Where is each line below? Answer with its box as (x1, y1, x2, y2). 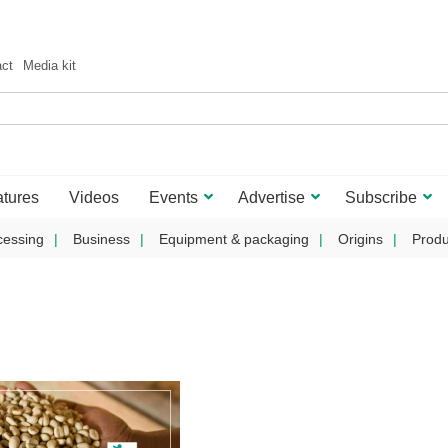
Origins (337, 231, 383, 247)
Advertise (238, 189, 305, 206)
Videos (69, 189, 119, 206)
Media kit (23, 58, 76, 73)
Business (72, 231, 130, 247)
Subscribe (345, 189, 417, 206)
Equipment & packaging (158, 231, 309, 247)
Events (149, 189, 198, 206)
